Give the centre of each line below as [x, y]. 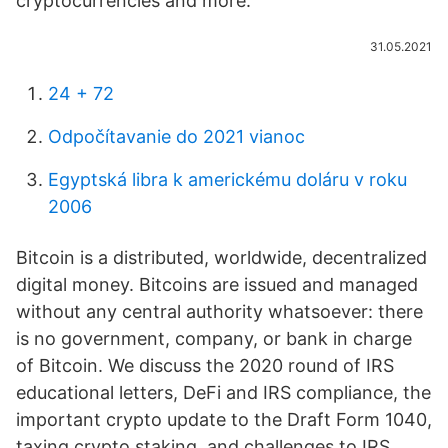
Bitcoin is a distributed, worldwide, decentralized [221, 257]
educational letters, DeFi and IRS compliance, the [223, 392]
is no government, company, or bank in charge [214, 338]
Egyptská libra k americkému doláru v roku [227, 179]
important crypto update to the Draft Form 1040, [224, 419]
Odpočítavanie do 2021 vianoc [176, 136]
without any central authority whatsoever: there [219, 311]
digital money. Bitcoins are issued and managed [217, 284]
